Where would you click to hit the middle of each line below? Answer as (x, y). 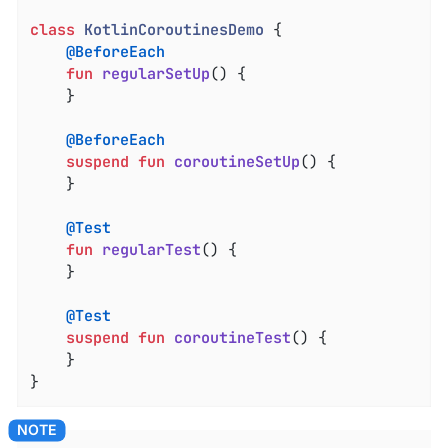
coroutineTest (233, 338)
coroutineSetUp (237, 162)
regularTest (152, 250)
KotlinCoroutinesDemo (174, 30)
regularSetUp (156, 74)
